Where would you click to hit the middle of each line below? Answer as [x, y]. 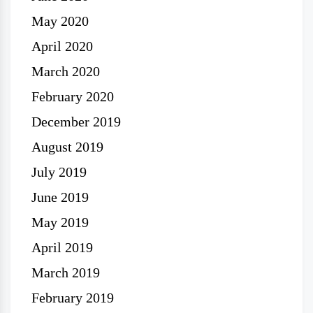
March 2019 [66, 272]
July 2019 [59, 172]
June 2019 [60, 197]
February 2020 [73, 96]
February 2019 [73, 298]
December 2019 [76, 122]
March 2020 [66, 71]
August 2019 [67, 147]
